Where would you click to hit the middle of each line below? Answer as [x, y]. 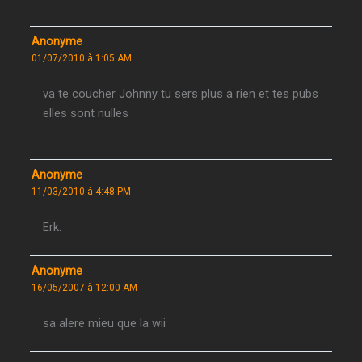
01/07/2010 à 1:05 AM [82, 58]
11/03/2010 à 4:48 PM [82, 192]
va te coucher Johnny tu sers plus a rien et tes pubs [181, 93]
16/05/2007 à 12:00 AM [85, 288]
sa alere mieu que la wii [105, 324]
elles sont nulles [86, 113]
